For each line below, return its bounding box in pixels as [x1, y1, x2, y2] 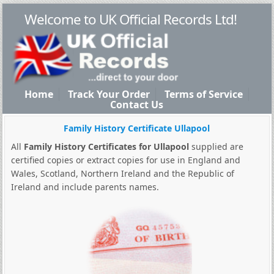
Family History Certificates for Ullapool [23, 141, 189, 152]
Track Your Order [68, 87, 150, 101]
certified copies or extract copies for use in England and [10, 154, 240, 166]
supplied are [188, 141, 243, 152]
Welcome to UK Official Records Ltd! [24, 10, 237, 29]
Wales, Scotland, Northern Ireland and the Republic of [10, 168, 234, 179]
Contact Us [110, 98, 164, 111]
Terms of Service [165, 87, 243, 101]
